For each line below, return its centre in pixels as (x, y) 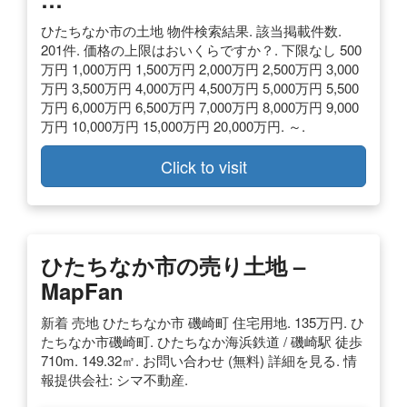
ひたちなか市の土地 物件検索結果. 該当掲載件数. (191, 30)
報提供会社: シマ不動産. (114, 379)
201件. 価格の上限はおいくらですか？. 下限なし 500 (201, 49)
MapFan (82, 290)
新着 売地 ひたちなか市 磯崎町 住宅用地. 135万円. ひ (203, 322)
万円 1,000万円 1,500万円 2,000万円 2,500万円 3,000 (200, 68)
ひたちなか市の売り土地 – (173, 265)
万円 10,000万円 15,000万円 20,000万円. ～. (173, 125)
